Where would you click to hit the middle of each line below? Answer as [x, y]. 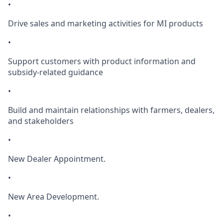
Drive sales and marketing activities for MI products [106, 23]
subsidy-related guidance [56, 72]
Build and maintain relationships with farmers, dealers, [111, 110]
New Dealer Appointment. [57, 159]
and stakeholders [41, 121]
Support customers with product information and [102, 61]
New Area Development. [54, 196]
